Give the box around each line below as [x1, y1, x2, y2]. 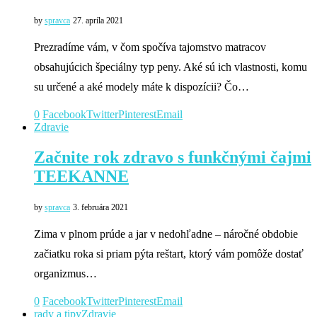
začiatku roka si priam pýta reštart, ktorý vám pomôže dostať [34, 247, 304, 260]
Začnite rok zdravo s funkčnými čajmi [34, 148, 311, 167]
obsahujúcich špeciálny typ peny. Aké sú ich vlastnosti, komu [34, 61, 307, 74]
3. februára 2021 [73, 202, 128, 212]
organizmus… [34, 267, 97, 279]
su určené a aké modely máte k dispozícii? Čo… [34, 81, 249, 93]
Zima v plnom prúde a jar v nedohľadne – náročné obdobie [34, 227, 298, 240]
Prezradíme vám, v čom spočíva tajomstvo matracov [34, 41, 266, 54]
